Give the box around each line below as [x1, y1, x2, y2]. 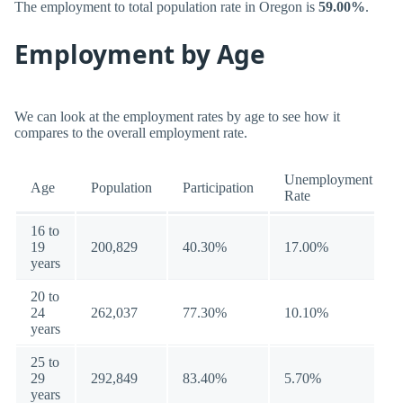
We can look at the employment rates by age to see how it [14, 109, 340, 124]
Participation [183, 180, 254, 195]
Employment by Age [14, 37, 265, 71]
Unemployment [284, 172, 372, 187]
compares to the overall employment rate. [14, 125, 247, 140]
